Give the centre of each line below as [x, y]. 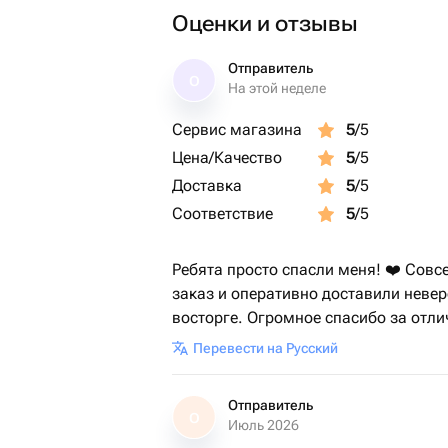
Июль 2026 [263, 425]
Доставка [207, 185]
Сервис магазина [237, 129]
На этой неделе [277, 88]
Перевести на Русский [265, 348]
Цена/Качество [227, 157]
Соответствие [222, 213]
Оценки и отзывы [265, 23]
